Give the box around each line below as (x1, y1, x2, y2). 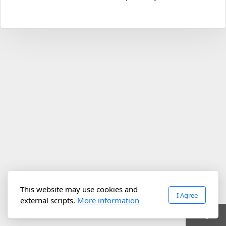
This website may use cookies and (20, 184, 138, 194)
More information (77, 195, 139, 205)
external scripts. (20, 195, 77, 205)
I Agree (177, 190, 198, 200)
